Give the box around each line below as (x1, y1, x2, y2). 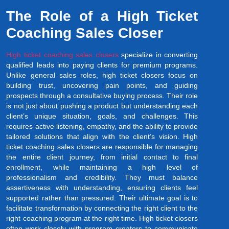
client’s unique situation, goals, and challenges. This (6, 111, 198, 120)
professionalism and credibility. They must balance (6, 173, 198, 181)
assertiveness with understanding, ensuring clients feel (6, 183, 198, 192)
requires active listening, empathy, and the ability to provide (6, 122, 198, 130)
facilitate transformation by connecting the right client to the (6, 203, 198, 212)
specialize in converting (118, 50, 198, 59)
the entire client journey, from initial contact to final (6, 152, 198, 161)
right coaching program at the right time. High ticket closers (6, 214, 198, 222)
